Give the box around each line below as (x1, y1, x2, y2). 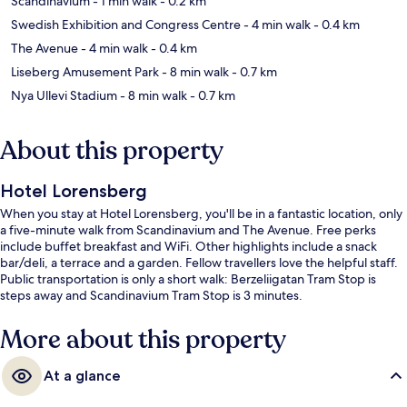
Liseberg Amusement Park (11, 64, 159, 81)
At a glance (44, 367, 121, 385)
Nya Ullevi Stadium (11, 87, 117, 104)
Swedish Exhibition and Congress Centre (11, 16, 241, 34)
